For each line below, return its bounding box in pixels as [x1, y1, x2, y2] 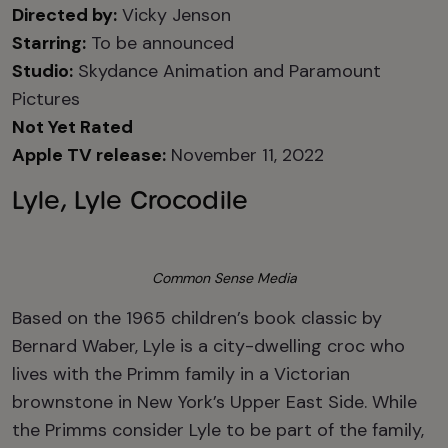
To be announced [86, 31, 234, 55]
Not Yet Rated [12, 115, 133, 139]
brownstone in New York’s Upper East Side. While [12, 390, 417, 414]
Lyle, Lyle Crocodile [12, 185, 248, 216]
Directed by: [12, 3, 117, 27]
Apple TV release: [12, 143, 166, 167]
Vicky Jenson [117, 3, 231, 27]
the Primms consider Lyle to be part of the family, [12, 418, 424, 442]
